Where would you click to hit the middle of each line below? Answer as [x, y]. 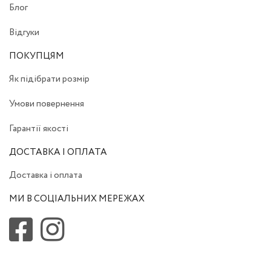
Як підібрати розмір [49, 79]
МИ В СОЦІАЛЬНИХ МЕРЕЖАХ [77, 199]
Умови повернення [47, 104]
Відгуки [24, 33]
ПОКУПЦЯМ [37, 56]
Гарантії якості [39, 129]
